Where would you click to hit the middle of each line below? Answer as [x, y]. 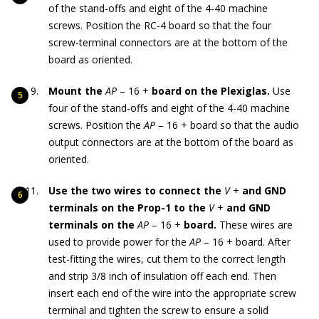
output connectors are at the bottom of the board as [171, 142]
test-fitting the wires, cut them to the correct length [167, 259]
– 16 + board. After [246, 242]
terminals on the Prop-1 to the [127, 208]
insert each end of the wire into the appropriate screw [172, 293]
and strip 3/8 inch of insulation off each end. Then [162, 276]
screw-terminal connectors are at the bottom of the [168, 43]
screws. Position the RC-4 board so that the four [160, 26]
